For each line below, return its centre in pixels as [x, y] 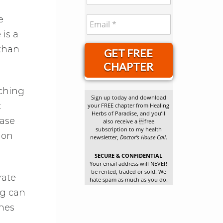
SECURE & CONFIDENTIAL [129, 156]
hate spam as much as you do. [128, 180]
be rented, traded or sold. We [128, 172]
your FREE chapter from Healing [129, 106]
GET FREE [129, 53]
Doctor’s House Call [143, 138]
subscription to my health [128, 130]
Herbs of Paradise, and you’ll [129, 114]
